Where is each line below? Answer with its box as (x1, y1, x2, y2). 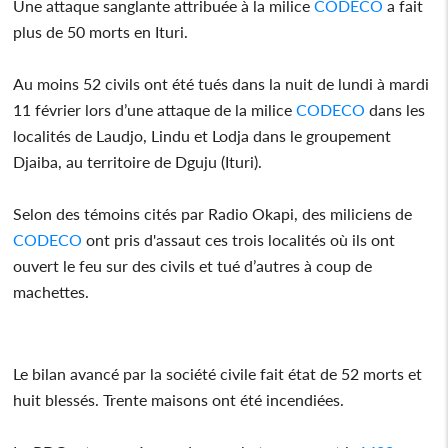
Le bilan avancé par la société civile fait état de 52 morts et (13, 363, 423, 383)
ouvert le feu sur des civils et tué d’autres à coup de (13, 255, 373, 275)
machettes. (13, 281, 90, 301)
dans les (365, 99, 426, 119)
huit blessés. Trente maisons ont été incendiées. (13, 389, 345, 409)
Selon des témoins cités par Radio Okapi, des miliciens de (13, 203, 413, 223)
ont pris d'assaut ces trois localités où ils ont (82, 229, 396, 249)
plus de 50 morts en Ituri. (13, 21, 189, 41)
